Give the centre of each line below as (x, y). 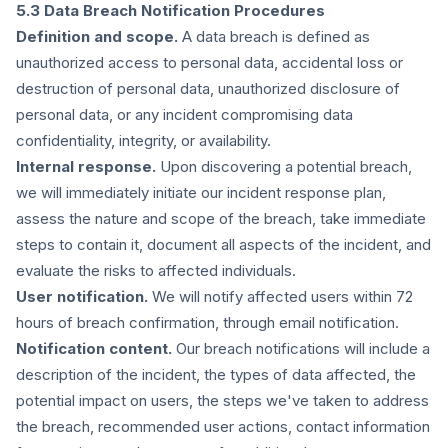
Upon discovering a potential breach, (284, 166)
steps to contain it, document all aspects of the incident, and (223, 244)
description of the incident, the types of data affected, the (216, 374)
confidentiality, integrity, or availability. (143, 140)
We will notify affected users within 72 (280, 296)
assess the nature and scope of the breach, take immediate (221, 218)
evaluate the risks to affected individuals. (156, 270)
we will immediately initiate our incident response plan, (201, 192)
